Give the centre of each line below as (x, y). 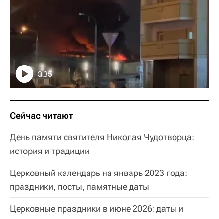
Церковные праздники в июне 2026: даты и (97, 208)
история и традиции (50, 151)
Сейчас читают (41, 115)
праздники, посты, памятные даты (79, 186)
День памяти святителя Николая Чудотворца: (102, 137)
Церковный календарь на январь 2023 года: (99, 173)
